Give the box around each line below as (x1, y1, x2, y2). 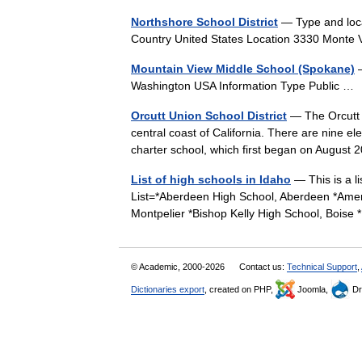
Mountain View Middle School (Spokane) (131, 62, 355, 75)
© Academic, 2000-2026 (131, 262, 227, 271)
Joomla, (295, 284, 330, 294)
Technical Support (287, 262, 357, 271)
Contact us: (239, 262, 287, 271)
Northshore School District (131, 15, 278, 28)
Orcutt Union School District (131, 109, 287, 122)
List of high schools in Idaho (131, 173, 291, 186)
